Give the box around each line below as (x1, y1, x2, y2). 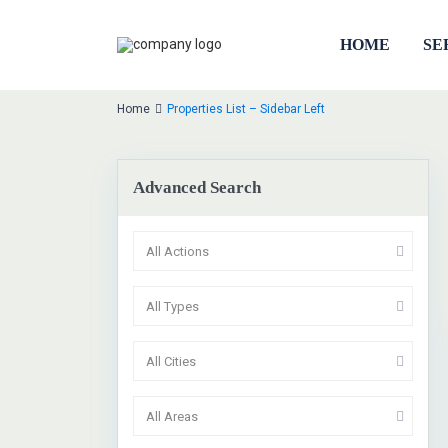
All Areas (146, 409, 198, 424)
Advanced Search (133, 178, 261, 197)
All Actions (146, 244, 209, 259)
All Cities (146, 354, 196, 369)
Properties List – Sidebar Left (167, 102, 325, 116)
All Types (146, 299, 199, 314)
